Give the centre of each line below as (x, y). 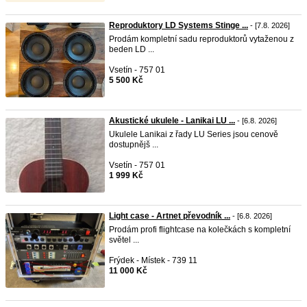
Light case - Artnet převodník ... (170, 216)
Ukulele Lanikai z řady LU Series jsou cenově (194, 134)
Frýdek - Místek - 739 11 (153, 260)
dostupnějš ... (134, 145)
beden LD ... (132, 49)
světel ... (124, 240)
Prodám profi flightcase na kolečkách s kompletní (200, 230)
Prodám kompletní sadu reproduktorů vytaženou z (201, 39)
